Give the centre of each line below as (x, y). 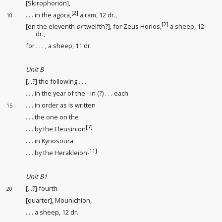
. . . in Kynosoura (50, 141)
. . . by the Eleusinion (56, 129)
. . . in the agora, (49, 15)
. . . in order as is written (61, 105)
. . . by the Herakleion (57, 153)
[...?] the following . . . (56, 82)
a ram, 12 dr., (98, 15)
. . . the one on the (53, 117)
